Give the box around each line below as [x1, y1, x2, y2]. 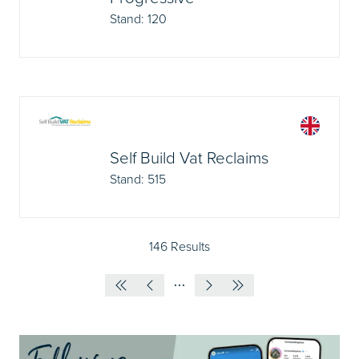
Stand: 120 [110, 10, 167, 27]
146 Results [149, 237, 210, 255]
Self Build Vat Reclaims [110, 146, 268, 168]
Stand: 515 [110, 170, 166, 188]
